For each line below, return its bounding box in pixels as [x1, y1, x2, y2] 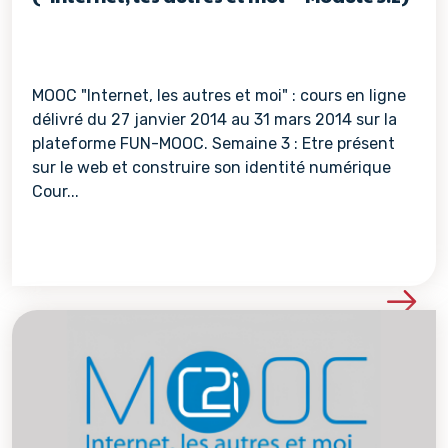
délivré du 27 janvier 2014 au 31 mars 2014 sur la [32, 110, 397, 129]
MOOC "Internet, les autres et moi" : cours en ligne [32, 86, 406, 105]
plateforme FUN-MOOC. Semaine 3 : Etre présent [32, 134, 395, 153]
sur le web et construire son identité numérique [32, 158, 391, 177]
